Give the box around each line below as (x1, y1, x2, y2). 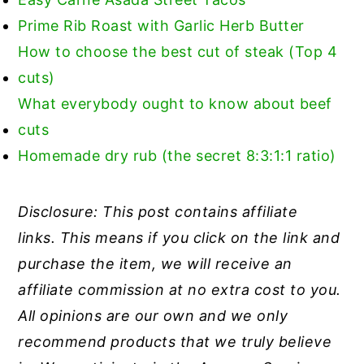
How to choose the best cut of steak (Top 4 (18, 42, 338, 60)
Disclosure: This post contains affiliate (18, 202, 298, 220)
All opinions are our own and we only (18, 306, 288, 324)
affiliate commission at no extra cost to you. (18, 280, 341, 298)
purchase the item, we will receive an (18, 254, 292, 272)
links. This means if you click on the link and (18, 228, 340, 246)
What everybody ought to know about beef (18, 94, 332, 112)
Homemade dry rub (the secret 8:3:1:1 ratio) (18, 146, 336, 164)
